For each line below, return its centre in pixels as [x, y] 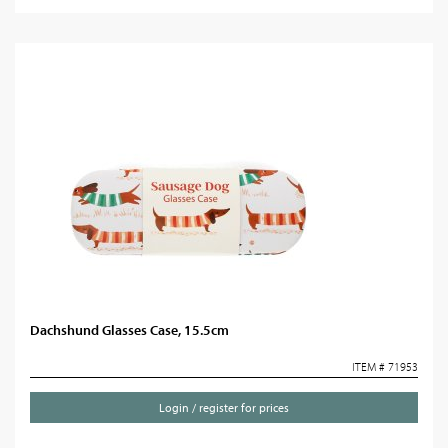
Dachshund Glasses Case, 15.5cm [129, 330]
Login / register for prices [224, 407]
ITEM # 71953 [385, 366]
